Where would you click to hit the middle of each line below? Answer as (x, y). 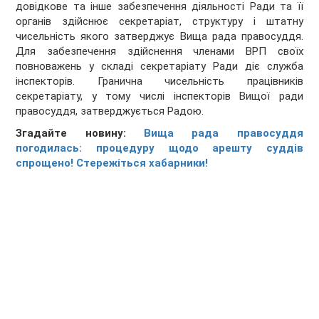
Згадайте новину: (80, 134)
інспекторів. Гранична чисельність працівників (159, 82)
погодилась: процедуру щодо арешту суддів (159, 148)
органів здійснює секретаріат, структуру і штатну (159, 22)
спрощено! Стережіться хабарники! (112, 163)
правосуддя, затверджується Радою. (110, 111)
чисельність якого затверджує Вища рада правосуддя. (159, 37)
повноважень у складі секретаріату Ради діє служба (159, 67)
